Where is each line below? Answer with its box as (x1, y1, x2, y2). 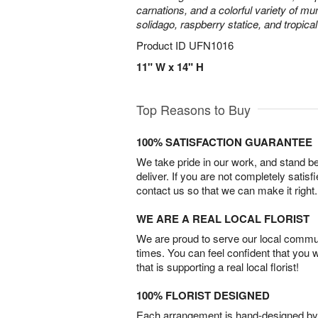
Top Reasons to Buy (136, 100, 251, 119)
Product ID (136, 38, 189, 53)
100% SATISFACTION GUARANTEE (136, 134, 312, 150)
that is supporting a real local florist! (136, 259, 299, 274)
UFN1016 (189, 38, 234, 53)
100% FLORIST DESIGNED (136, 287, 270, 303)
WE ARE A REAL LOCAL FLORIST (136, 211, 309, 226)
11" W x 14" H (136, 59, 204, 75)
